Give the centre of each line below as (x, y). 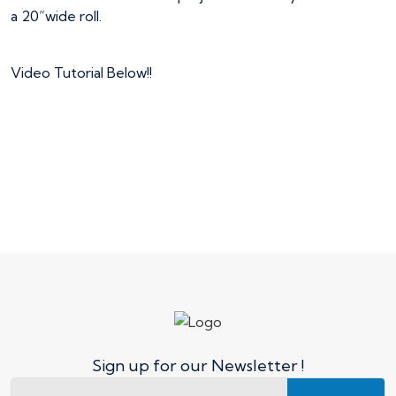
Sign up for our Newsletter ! (198, 366)
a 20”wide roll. (56, 16)
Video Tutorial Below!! (81, 73)
